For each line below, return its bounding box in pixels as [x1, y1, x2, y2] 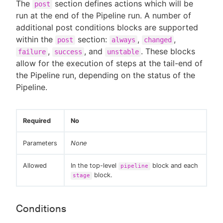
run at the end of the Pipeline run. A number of [16, 10, 191, 20]
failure [18, 48, 46, 56]
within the [16, 34, 55, 44]
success [54, 48, 82, 56]
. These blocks [141, 46, 195, 56]
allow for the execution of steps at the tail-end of [16, 58, 203, 68]
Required [23, 117, 51, 124]
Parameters [23, 139, 57, 147]
